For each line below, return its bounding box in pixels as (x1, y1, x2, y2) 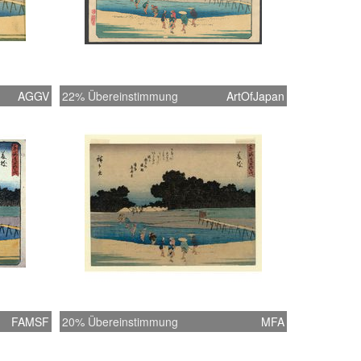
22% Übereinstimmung (61, 88, 178, 104)
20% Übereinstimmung (61, 313, 178, 330)
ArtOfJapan (226, 88, 284, 104)
